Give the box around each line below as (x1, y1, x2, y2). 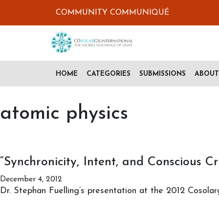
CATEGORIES (87, 70, 131, 78)
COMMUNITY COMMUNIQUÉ (56, 9, 169, 17)
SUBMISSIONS (139, 70, 186, 78)
